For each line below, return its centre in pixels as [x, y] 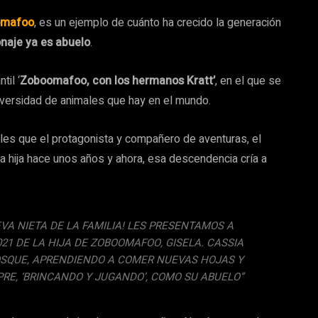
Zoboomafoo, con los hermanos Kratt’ [117, 81]
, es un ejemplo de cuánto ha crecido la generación [158, 23]
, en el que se [248, 81]
